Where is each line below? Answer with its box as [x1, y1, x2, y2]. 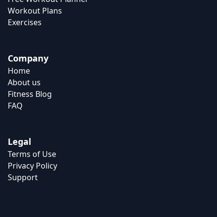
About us [8, 77, 41, 88]
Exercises [8, 17, 42, 28]
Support [8, 172, 38, 183]
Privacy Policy [8, 160, 57, 171]
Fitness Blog [8, 89, 52, 99]
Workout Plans [8, 5, 62, 16]
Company [8, 52, 48, 64]
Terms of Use [8, 149, 56, 159]
